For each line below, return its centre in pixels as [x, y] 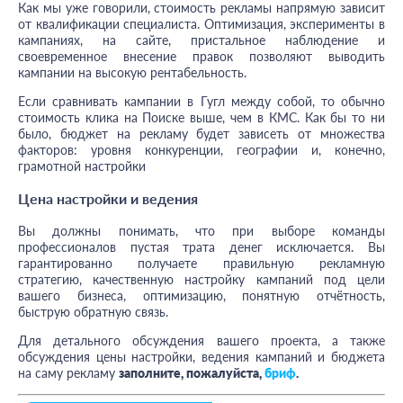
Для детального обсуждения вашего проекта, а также [201, 340]
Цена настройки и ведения [108, 199]
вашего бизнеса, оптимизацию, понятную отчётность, [201, 295]
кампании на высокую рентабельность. [132, 72]
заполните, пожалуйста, [192, 372]
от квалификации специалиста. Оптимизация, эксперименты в [201, 23]
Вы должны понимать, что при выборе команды [201, 230]
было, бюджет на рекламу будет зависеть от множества [201, 133]
